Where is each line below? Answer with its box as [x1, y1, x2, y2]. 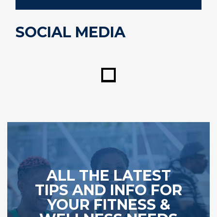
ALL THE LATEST [46, 167, 171, 185]
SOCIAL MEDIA [15, 23, 125, 41]
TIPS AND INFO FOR [35, 181, 182, 199]
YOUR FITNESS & [46, 196, 170, 214]
